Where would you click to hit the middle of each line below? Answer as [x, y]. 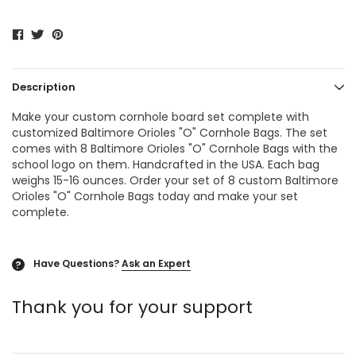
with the [313, 149]
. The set [304, 133]
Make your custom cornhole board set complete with [161, 117]
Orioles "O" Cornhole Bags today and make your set [155, 197]
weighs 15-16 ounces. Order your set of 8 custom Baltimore [175, 181]
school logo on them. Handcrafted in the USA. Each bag [166, 165]
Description [44, 87]
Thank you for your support [132, 308]
